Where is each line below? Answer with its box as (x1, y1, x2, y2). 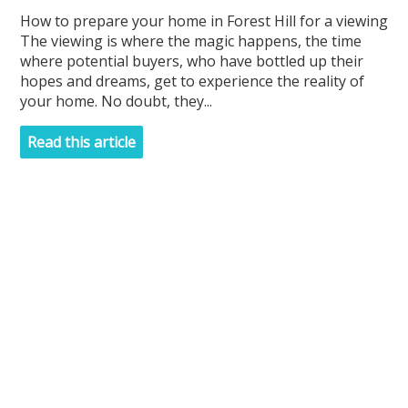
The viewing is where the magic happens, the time (19, 30, 362, 51)
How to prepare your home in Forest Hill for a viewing (19, 10, 388, 31)
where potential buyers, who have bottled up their (19, 50, 363, 71)
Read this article (26, 131, 136, 152)
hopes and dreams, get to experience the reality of (19, 70, 364, 91)
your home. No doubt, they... (19, 90, 212, 111)
